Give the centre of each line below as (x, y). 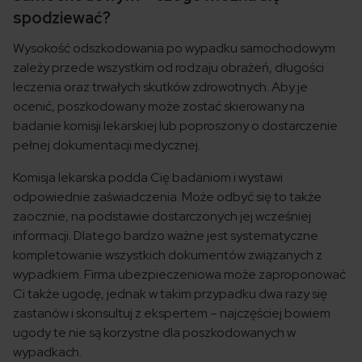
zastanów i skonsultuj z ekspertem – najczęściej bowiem (172, 314)
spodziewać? (62, 18)
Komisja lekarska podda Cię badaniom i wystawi (148, 178)
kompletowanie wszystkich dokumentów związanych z (168, 255)
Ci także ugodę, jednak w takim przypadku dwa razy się (170, 294)
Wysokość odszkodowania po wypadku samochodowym (174, 48)
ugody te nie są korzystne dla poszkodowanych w (154, 333)
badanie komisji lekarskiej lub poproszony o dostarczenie (175, 126)
